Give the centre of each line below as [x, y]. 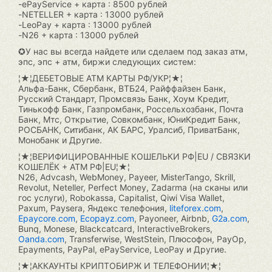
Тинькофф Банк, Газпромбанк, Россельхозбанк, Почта [131, 109]
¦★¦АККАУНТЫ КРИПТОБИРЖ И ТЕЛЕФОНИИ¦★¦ [120, 266]
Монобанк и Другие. [60, 140]
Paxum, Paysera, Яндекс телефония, [94, 208]
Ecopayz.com [107, 218]
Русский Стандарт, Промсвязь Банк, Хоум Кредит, [124, 99]
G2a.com [229, 218]
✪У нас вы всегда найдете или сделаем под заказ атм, [133, 51]
